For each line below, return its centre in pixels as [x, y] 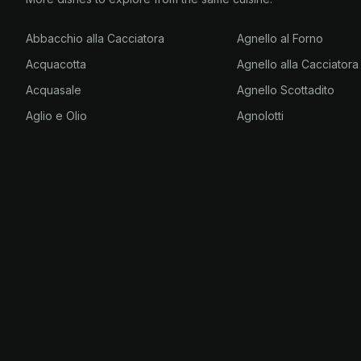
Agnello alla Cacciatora [298, 64]
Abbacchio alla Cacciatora [95, 38]
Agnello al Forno [280, 38]
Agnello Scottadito [286, 90]
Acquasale [54, 90]
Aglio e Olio [56, 116]
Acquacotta [56, 64]
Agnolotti [261, 116]
